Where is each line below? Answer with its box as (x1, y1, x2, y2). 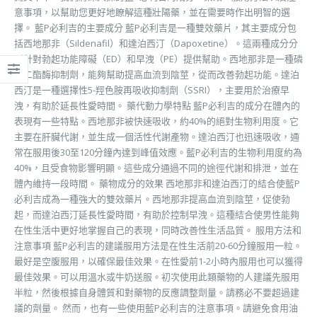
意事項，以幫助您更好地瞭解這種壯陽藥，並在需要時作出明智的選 (14, 5, 290, 18)
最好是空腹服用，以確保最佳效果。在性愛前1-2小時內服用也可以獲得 (14, 254, 303, 267)
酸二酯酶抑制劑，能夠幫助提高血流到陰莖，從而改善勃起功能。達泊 (14, 67, 299, 81)
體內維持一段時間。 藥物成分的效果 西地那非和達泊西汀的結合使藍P (14, 176, 300, 190)
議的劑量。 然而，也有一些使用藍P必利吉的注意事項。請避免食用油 (14, 301, 298, 314)
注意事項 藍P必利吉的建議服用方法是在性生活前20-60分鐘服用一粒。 (14, 238, 302, 252)
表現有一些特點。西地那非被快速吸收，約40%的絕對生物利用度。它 (14, 114, 299, 127)
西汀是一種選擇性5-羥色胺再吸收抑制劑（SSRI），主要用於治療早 (14, 83, 289, 96)
